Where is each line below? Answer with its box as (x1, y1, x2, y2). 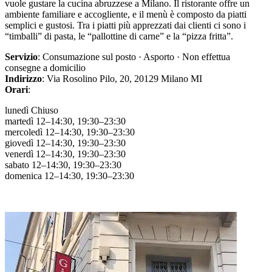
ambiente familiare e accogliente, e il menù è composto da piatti (5, 9, 246, 20)
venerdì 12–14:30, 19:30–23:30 (5, 149, 126, 160)
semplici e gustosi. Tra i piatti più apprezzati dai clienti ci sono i (5, 20, 246, 31)
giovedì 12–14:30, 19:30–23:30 (5, 138, 126, 149)
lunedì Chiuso (5, 105, 58, 116)
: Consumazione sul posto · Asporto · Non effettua (38, 52, 230, 63)
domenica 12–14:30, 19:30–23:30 (5, 171, 134, 182)
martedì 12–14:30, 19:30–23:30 (5, 116, 126, 127)
